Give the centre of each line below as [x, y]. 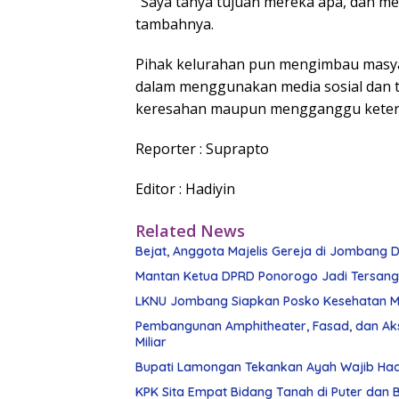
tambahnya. [175, 24]
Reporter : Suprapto [202, 148]
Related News [190, 230]
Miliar [151, 342]
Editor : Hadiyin [185, 188]
